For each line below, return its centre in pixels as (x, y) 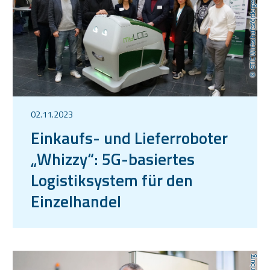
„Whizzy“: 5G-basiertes (113, 159)
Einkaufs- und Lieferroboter (129, 137)
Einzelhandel (76, 201)
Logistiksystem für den (112, 180)
